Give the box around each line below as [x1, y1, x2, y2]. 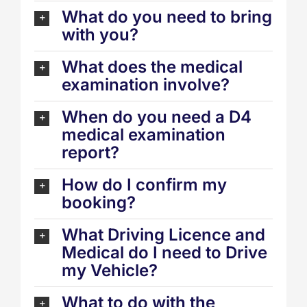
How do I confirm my [62, 175, 227, 195]
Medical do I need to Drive [62, 243, 267, 263]
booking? [62, 193, 136, 213]
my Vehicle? [62, 260, 158, 281]
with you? [62, 25, 138, 45]
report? [62, 143, 119, 163]
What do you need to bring [62, 7, 272, 27]
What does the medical [62, 57, 243, 77]
